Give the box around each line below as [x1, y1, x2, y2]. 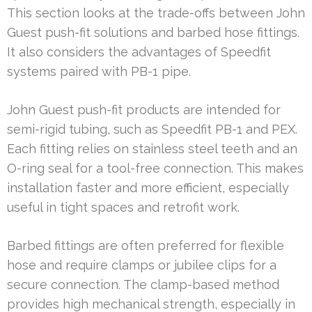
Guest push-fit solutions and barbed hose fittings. [7, 24, 299, 40]
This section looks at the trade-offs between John [7, 5, 305, 20]
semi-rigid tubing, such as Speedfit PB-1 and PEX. [7, 121, 297, 136]
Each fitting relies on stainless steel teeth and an [7, 141, 297, 156]
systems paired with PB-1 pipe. [7, 63, 191, 79]
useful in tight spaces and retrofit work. [7, 199, 240, 214]
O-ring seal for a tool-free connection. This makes [7, 160, 304, 175]
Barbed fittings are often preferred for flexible [7, 237, 284, 253]
